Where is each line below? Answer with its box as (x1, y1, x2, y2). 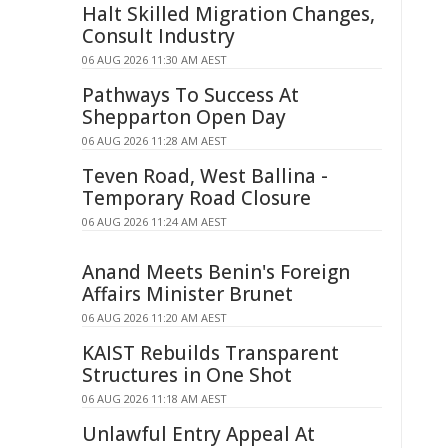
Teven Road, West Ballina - (82, 163, 328, 189)
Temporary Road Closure (82, 185, 311, 211)
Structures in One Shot (82, 362, 292, 388)
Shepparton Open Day (82, 104, 286, 130)
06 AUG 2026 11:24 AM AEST (82, 214, 227, 229)
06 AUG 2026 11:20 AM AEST (82, 310, 227, 325)
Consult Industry (82, 23, 235, 49)
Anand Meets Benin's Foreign (82, 259, 350, 285)
